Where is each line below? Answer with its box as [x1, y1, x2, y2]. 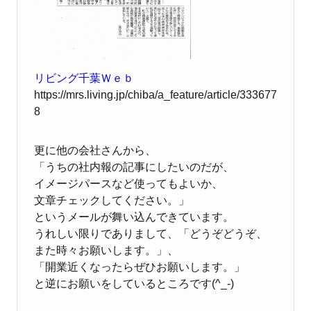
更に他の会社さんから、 [34, 144, 156, 156]
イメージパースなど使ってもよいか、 [34, 177, 223, 190]
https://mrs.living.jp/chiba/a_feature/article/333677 [34, 88, 277, 101]
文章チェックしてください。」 [34, 194, 190, 206]
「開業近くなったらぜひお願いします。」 [34, 260, 245, 273]
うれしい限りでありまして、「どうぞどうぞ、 [34, 227, 267, 239]
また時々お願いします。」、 [34, 244, 178, 256]
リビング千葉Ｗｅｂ [34, 72, 134, 84]
